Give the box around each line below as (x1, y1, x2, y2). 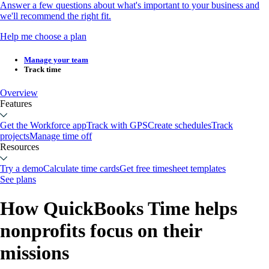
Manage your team (24, 55, 88, 64)
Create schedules (148, 120, 211, 131)
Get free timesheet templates (119, 163, 226, 174)
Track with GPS (86, 120, 148, 131)
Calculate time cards (43, 163, 119, 174)
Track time (24, 64, 61, 74)
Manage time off (29, 131, 92, 142)
